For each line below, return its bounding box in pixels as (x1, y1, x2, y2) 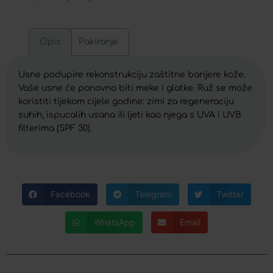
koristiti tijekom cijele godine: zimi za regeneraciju (18, 96, 234, 106)
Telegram (134, 189, 172, 200)
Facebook (51, 189, 91, 200)
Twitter (216, 189, 244, 200)
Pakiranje (79, 37, 119, 46)
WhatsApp (94, 217, 135, 228)
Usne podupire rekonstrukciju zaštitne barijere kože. (18, 69, 246, 79)
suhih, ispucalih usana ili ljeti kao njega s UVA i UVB (18, 110, 241, 119)
